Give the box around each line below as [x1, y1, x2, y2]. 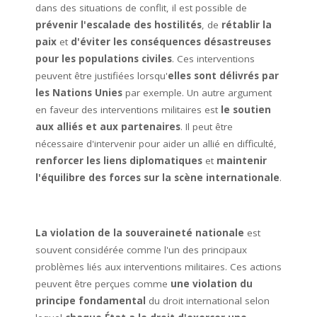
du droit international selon [146, 294, 270, 308]
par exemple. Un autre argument [122, 86, 272, 100]
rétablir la [221, 18, 272, 32]
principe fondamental [35, 294, 146, 308]
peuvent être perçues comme [35, 277, 171, 291]
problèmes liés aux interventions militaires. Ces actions [35, 260, 282, 274]
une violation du [171, 277, 253, 291]
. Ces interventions [172, 52, 255, 66]
